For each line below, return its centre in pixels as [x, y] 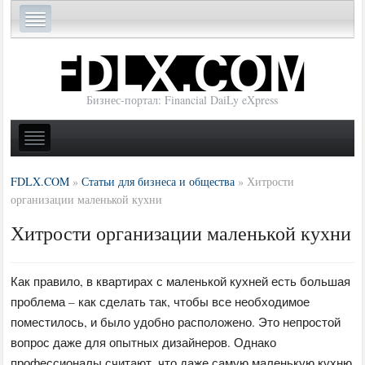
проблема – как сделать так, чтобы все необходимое [161, 301]
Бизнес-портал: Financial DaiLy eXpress [182, 100]
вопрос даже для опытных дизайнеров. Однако [144, 342]
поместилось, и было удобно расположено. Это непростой [176, 321]
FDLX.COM [40, 181]
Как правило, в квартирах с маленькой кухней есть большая [181, 281]
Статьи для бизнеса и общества [158, 181]
